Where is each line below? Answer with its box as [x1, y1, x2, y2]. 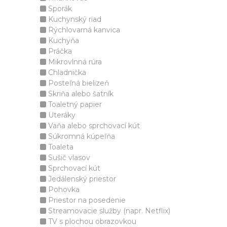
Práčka [46, 47, 72, 56]
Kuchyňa [46, 36, 79, 45]
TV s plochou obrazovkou [46, 217, 136, 226]
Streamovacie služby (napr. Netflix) [46, 206, 170, 215]
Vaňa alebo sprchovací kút [46, 121, 140, 130]
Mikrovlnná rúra [46, 57, 102, 66]
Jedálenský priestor [46, 174, 116, 183]
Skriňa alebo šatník [46, 89, 113, 98]
